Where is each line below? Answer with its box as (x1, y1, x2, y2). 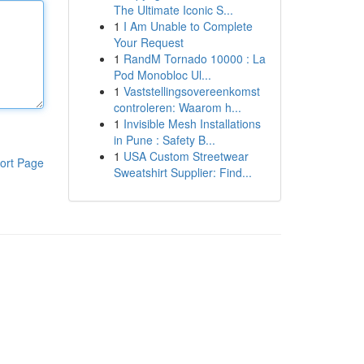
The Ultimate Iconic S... (113, 2, 233, 18)
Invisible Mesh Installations (123, 115, 261, 132)
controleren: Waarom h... (113, 99, 241, 115)
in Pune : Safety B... (113, 132, 215, 148)
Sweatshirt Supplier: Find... (113, 164, 252, 180)
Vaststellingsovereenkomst (123, 83, 260, 99)
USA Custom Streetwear (123, 148, 249, 164)
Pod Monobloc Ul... (113, 67, 211, 83)
